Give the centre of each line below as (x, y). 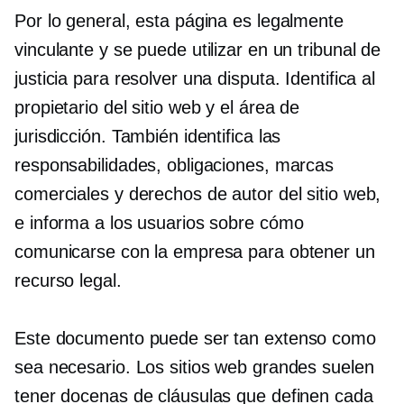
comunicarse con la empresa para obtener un (195, 252)
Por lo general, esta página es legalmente (179, 21)
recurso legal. (68, 280)
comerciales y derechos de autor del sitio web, (198, 194)
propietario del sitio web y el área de (157, 107)
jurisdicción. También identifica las (148, 136)
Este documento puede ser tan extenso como (195, 338)
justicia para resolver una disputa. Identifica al (195, 78)
